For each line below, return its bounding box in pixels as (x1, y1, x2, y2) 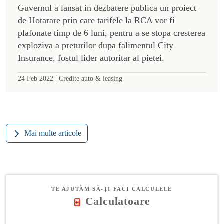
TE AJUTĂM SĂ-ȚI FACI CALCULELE (51, 185, 172, 192)
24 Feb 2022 (18, 74, 53, 82)
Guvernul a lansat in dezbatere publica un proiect (18, 2, 196, 13)
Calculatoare (85, 194, 151, 207)
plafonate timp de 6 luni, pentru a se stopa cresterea (18, 27, 205, 38)
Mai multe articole (24, 128, 81, 137)
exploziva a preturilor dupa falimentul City (18, 40, 173, 50)
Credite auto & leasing (59, 74, 122, 82)
